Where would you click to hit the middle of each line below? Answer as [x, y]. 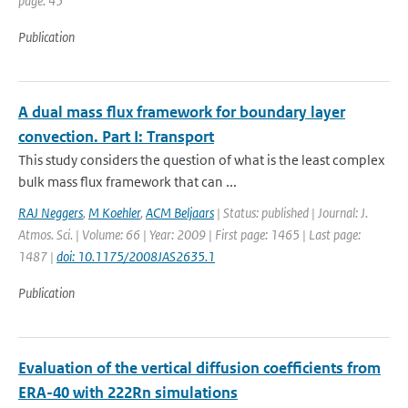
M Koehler [114, 213]
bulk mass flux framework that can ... [127, 182]
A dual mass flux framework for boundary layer [182, 112]
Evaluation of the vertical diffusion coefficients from [199, 368]
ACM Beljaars [180, 213]
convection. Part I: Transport [116, 137]
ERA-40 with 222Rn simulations [128, 393]
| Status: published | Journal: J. [291, 213]
